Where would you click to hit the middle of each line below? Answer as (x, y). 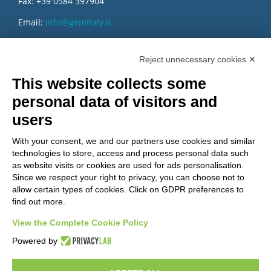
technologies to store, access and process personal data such (130, 153)
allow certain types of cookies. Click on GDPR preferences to (128, 189)
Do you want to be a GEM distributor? (135, 236)
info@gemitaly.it (78, 22)
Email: (31, 22)
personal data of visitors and (115, 102)
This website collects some (109, 83)
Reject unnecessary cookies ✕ (198, 59)
